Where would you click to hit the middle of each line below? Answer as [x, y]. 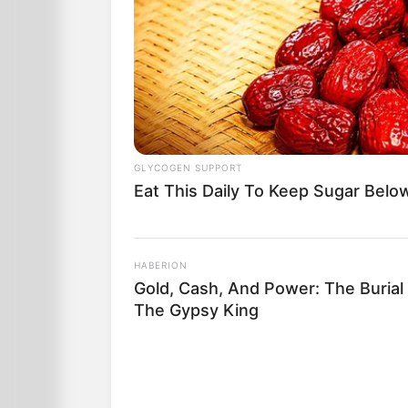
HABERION [161, 265]
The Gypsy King [196, 311]
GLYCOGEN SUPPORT [188, 168]
